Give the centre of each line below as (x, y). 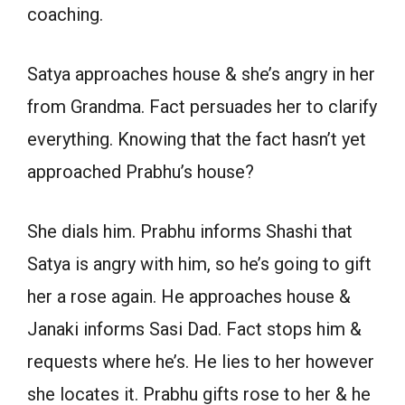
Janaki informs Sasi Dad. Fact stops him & (194, 329)
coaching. (65, 14)
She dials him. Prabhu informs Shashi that (190, 231)
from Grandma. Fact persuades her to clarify (202, 106)
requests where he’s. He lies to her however (201, 361)
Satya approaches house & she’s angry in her (201, 74)
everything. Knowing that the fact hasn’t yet (197, 139)
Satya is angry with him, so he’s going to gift (199, 264)
